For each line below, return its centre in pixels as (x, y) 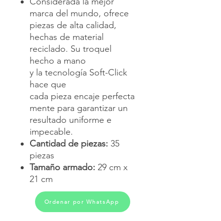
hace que (48, 84)
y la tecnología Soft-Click (78, 72)
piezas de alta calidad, (73, 25)
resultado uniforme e (71, 120)
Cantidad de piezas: (70, 143)
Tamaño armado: (64, 167)
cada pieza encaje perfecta (82, 96)
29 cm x (113, 167)
